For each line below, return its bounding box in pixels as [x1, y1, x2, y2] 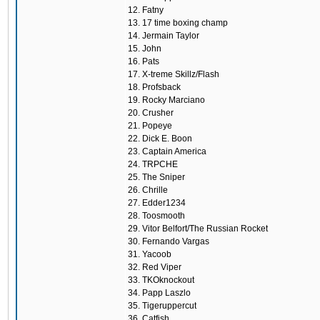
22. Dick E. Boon [128, 134, 192, 144]
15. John [128, 44, 161, 54]
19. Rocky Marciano [128, 95, 205, 105]
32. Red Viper [128, 262, 181, 272]
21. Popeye [128, 121, 172, 131]
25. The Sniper [128, 172, 185, 182]
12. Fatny [128, 5, 164, 15]
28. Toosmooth [128, 211, 185, 221]
